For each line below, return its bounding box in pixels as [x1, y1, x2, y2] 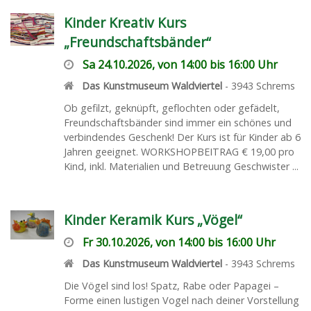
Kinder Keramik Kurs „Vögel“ [63, 210, 242, 229]
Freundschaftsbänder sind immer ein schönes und [63, 115, 292, 129]
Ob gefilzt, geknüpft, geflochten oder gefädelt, [63, 101, 280, 115]
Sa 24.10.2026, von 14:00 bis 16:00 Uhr [82, 56, 278, 72]
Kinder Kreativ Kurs [63, 12, 186, 32]
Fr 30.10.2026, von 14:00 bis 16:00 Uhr [82, 234, 276, 250]
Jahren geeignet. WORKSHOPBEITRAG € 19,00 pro [63, 144, 294, 158]
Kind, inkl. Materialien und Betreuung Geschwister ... [63, 159, 299, 173]
